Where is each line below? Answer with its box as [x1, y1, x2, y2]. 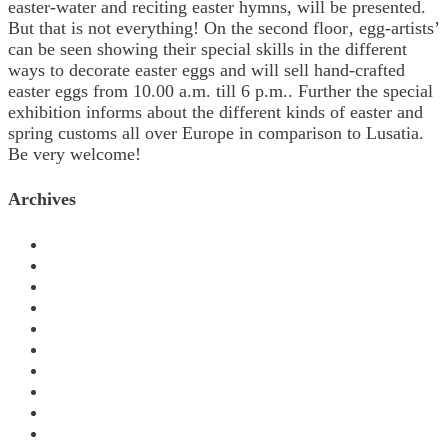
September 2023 [48, 297, 166, 318]
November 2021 [48, 402, 165, 423]
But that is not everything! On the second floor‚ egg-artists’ [8, 18, 439, 39]
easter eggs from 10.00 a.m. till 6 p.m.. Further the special [8, 81, 433, 102]
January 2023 [48, 360, 145, 381]
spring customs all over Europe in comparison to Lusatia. [8, 123, 424, 144]
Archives [8, 189, 76, 210]
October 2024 [48, 255, 147, 276]
